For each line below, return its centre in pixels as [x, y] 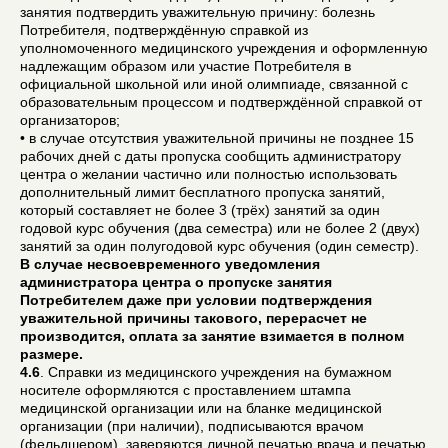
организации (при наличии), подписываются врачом [192, 425]
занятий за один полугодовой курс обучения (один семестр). [219, 245]
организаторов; [70, 119]
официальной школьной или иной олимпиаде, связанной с [214, 83]
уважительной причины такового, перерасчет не [193, 317]
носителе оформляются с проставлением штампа [185, 389]
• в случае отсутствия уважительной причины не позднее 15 [217, 137]
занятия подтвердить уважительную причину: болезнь [197, 11]
